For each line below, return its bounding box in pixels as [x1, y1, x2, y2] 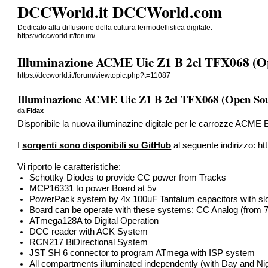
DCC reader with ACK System [29, 226, 148, 236]
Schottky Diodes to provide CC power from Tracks [29, 172, 227, 182]
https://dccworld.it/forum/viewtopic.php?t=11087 [17, 71, 171, 80]
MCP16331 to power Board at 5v [29, 183, 157, 193]
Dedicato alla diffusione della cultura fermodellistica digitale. [17, 23, 213, 32]
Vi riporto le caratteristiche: [17, 162, 121, 172]
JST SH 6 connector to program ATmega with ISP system [29, 248, 255, 258]
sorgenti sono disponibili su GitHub [22, 140, 172, 150]
